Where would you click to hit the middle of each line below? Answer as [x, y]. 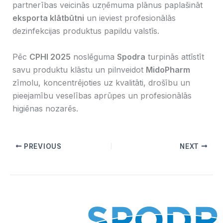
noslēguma [94, 56]
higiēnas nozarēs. [46, 108]
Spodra [131, 56]
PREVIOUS [42, 146]
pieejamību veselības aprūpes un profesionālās [102, 95]
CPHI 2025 [50, 56]
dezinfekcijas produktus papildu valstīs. [86, 31]
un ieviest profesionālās [130, 18]
